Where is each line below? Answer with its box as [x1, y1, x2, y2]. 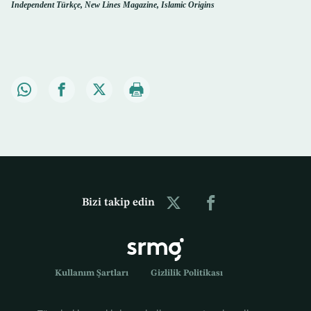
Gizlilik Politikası [151, 269, 223, 278]
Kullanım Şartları [55, 269, 128, 278]
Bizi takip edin [81, 197, 155, 209]
